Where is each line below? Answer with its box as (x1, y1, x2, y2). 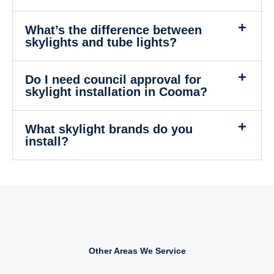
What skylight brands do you (25, 122, 193, 136)
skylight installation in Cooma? (25, 84, 207, 98)
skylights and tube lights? (25, 35, 177, 49)
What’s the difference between (25, 23, 202, 37)
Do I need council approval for (25, 72, 201, 86)
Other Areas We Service (88, 246, 186, 256)
